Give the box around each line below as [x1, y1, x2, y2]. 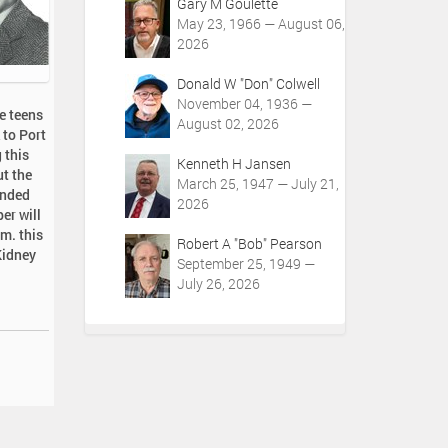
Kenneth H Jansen [176, 154, 291, 173]
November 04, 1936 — [176, 94, 312, 113]
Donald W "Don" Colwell [176, 74, 320, 93]
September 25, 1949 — [176, 254, 315, 273]
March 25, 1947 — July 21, [176, 174, 339, 193]
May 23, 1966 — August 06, [176, 14, 345, 33]
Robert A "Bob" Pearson [176, 234, 322, 253]
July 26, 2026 [176, 274, 260, 293]
